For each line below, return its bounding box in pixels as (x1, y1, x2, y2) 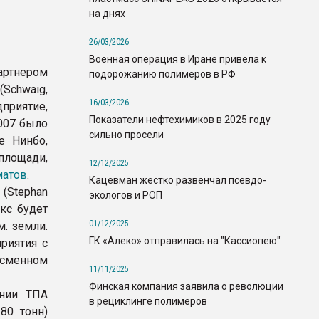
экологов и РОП (89, 189, 162, 201)
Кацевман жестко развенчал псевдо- (89, 174, 266, 186)
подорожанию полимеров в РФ (89, 68, 236, 80)
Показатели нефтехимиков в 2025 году (89, 113, 271, 125)
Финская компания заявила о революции (89, 280, 283, 292)
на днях (89, 7, 125, 19)
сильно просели (89, 128, 164, 140)
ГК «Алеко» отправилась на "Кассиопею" (89, 234, 281, 246)
